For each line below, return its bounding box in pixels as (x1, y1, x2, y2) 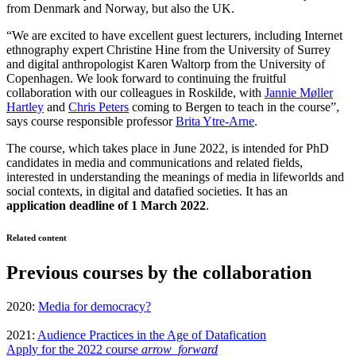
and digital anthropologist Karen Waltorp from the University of (6, 56, 325, 71)
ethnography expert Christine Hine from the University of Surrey (6, 42, 331, 56)
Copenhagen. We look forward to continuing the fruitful (6, 71, 286, 85)
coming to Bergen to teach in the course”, (129, 99, 339, 114)
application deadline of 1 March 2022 (6, 198, 206, 212)
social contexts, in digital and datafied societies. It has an (6, 184, 288, 198)
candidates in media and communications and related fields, (6, 155, 303, 169)
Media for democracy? (38, 299, 151, 313)
